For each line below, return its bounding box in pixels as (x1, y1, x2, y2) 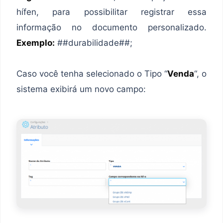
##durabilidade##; (55, 37, 132, 48)
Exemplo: (16, 37, 55, 48)
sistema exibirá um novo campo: (16, 84, 146, 94)
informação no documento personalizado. (16, 22, 207, 32)
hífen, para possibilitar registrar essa (16, 6, 207, 17)
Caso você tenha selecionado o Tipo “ (16, 68, 167, 79)
